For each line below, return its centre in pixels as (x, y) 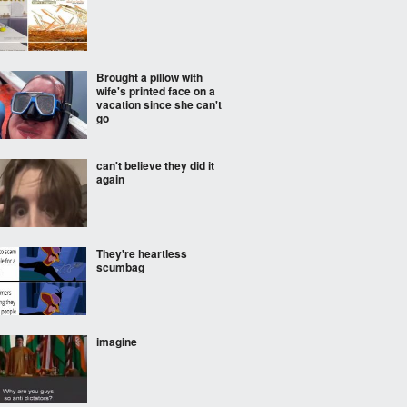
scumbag (120, 267)
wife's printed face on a (156, 91)
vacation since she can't (159, 104)
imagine (117, 342)
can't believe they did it (155, 165)
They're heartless (142, 253)
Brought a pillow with (149, 77)
